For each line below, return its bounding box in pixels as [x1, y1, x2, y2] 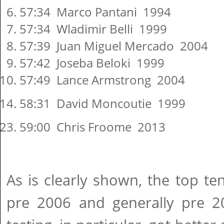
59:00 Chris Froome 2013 [19, 118, 165, 135]
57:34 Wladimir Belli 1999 [19, 20, 167, 37]
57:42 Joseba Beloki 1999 [19, 54, 164, 71]
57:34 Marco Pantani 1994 [19, 3, 171, 20]
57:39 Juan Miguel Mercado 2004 [19, 37, 208, 54]
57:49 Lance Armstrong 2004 [19, 71, 185, 88]
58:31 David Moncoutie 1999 [19, 95, 185, 111]
